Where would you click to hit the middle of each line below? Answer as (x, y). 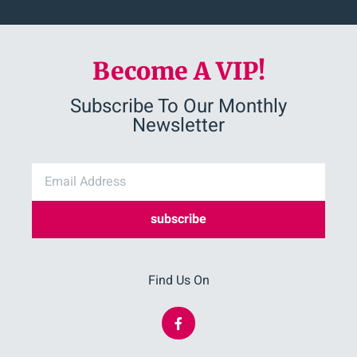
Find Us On (178, 280)
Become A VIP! (178, 71)
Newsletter (178, 125)
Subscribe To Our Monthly (178, 106)
